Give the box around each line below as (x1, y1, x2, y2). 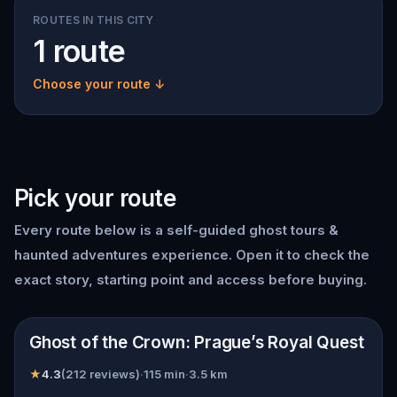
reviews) (87, 367, 140, 381)
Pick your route (14, 184, 176, 212)
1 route (33, 33, 126, 69)
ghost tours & (249, 222, 339, 238)
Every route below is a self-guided (14, 222, 249, 238)
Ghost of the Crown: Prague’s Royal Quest (29, 332, 364, 353)
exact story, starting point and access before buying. (14, 271, 367, 288)
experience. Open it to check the (148, 246, 370, 263)
